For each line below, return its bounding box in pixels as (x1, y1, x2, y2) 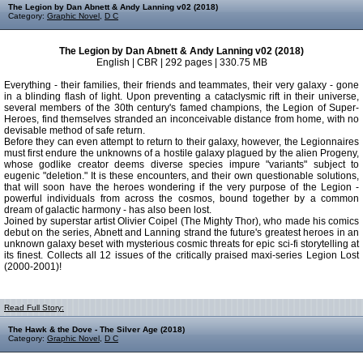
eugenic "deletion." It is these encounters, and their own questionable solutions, (4, 170, 359, 181)
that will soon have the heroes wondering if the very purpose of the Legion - (4, 181, 359, 193)
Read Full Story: (4, 303, 64, 312)
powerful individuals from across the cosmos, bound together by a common (4, 193, 359, 204)
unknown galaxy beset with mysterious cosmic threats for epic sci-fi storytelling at (4, 238, 359, 250)
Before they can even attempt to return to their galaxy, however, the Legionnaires (4, 136, 359, 147)
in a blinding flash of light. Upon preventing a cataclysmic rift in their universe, (4, 91, 359, 102)
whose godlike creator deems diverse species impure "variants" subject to (4, 159, 359, 170)
